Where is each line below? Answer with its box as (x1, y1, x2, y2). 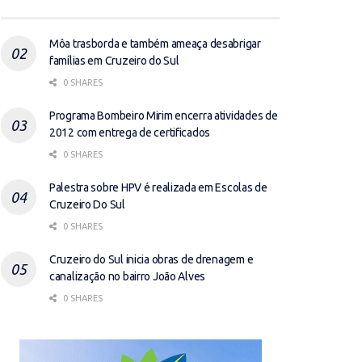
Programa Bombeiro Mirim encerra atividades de (49, 109, 278, 122)
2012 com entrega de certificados (49, 126, 211, 139)
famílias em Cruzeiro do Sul (49, 54, 179, 67)
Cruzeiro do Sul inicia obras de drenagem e (49, 253, 254, 266)
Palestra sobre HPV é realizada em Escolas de (49, 181, 267, 194)
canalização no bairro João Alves (49, 270, 206, 283)
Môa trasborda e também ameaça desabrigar (49, 37, 261, 50)
